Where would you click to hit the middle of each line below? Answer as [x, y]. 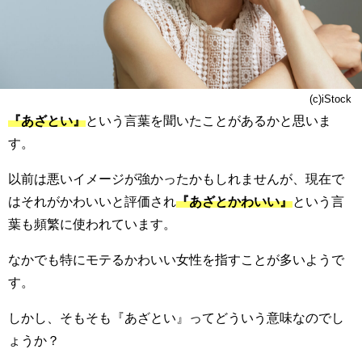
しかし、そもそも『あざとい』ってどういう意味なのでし [176, 318]
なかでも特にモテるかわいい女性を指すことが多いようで [176, 260]
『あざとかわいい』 [234, 202]
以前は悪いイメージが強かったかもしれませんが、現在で [176, 179]
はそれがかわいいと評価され [92, 202]
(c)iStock [331, 99]
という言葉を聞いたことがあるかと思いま [208, 121]
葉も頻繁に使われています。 [92, 224]
